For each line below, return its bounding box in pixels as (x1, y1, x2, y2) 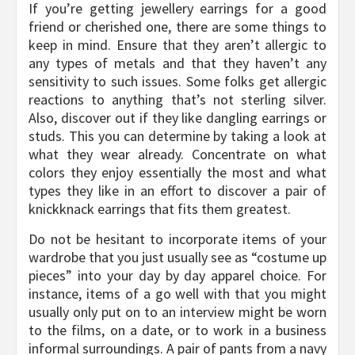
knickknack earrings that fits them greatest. (29, 200, 291, 219)
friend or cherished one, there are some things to (29, 17, 326, 36)
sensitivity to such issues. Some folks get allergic (29, 72, 326, 91)
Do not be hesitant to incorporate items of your (29, 230, 326, 249)
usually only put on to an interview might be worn (29, 303, 326, 322)
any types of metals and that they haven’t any (29, 54, 326, 73)
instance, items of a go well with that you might (29, 284, 326, 303)
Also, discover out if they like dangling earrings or (29, 109, 326, 128)
